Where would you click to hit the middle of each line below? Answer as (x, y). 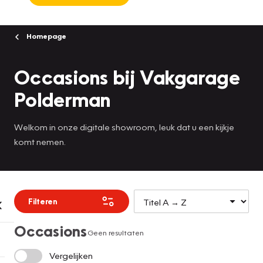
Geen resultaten (115, 232)
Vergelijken (71, 256)
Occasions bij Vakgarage (127, 76)
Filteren (43, 201)
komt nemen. (40, 141)
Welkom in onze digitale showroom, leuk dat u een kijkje (124, 127)
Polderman (63, 99)
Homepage (45, 36)
